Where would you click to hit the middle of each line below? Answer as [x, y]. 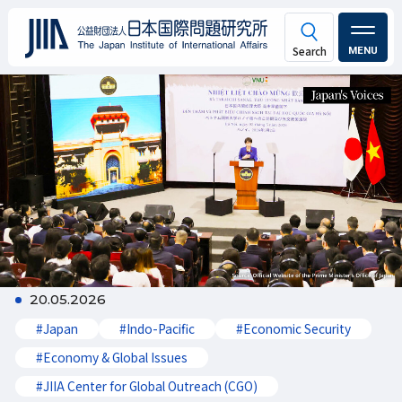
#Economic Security [294, 328]
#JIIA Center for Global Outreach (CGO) [147, 385]
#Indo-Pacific [157, 328]
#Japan [57, 328]
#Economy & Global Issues [112, 357]
